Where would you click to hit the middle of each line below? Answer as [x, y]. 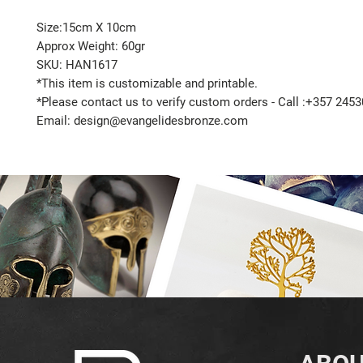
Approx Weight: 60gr [91, 47]
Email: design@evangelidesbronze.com [142, 121]
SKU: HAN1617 [77, 65]
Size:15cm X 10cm [86, 28]
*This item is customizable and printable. [147, 84]
